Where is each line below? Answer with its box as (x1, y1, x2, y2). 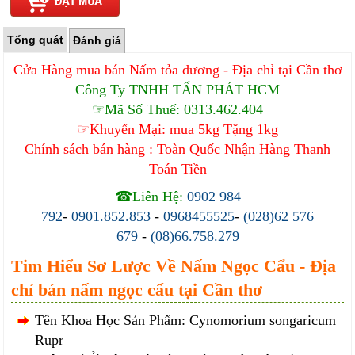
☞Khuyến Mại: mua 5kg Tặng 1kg (77, 121, 278, 137)
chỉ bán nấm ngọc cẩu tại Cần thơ (11, 280, 263, 300)
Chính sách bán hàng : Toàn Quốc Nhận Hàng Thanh (25, 141, 330, 157)
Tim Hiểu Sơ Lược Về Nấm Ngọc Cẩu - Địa (11, 256, 337, 276)
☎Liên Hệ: (114, 189, 183, 204)
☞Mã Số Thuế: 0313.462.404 (92, 101, 263, 117)
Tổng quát (7, 33, 64, 46)
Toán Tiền (148, 161, 207, 177)
